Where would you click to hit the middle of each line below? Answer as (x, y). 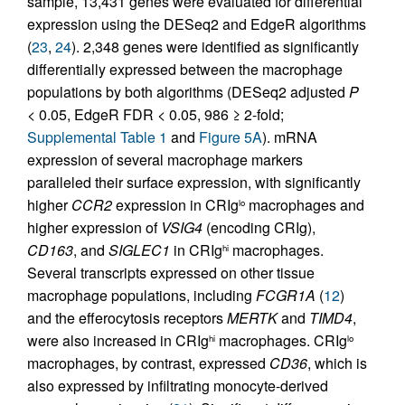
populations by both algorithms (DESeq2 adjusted (188, 92)
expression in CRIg (175, 205)
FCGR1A (286, 295)
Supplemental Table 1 (97, 137)
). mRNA (290, 137)
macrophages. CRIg (281, 340)
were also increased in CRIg (118, 340)
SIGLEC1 (139, 250)
